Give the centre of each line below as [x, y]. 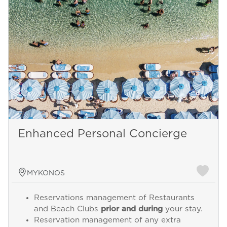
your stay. [182, 209]
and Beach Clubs [67, 209]
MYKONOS [46, 173]
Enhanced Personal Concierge [102, 134]
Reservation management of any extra [107, 220]
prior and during [131, 209]
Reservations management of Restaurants [114, 198]
